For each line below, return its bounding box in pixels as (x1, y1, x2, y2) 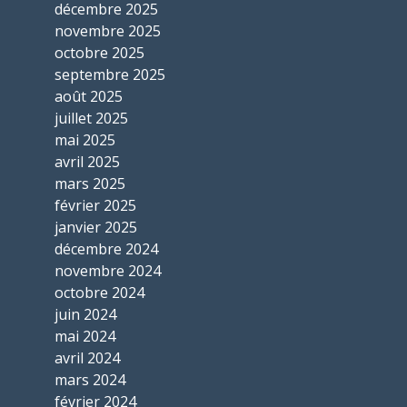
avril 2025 (55, 152, 120, 173)
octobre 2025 (55, 43, 144, 64)
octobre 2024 (55, 283, 144, 303)
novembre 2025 (55, 21, 161, 42)
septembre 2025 (55, 65, 165, 85)
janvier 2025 (55, 217, 137, 238)
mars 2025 (55, 174, 125, 194)
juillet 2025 (55, 108, 128, 129)
